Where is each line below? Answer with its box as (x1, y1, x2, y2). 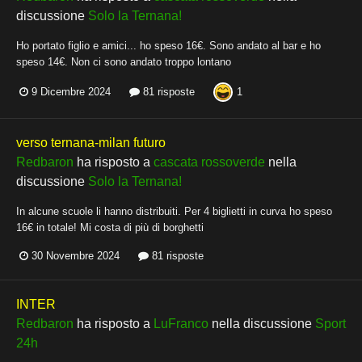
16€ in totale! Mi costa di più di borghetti (16, 221, 204, 234)
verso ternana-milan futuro (16, 135, 166, 149)
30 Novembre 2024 (32, 250, 120, 263)
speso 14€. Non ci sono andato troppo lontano (16, 55, 231, 68)
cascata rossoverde (154, 154, 265, 169)
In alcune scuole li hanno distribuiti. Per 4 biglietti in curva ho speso (16, 204, 332, 217)
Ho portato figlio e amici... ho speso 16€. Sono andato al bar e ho (16, 39, 321, 52)
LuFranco (154, 317, 208, 331)
